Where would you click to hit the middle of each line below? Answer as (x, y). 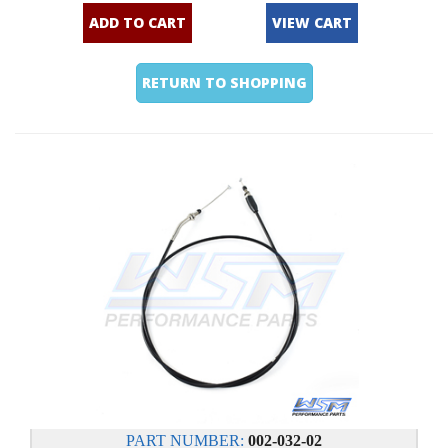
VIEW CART (312, 22)
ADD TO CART (138, 22)
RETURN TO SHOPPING (225, 82)
